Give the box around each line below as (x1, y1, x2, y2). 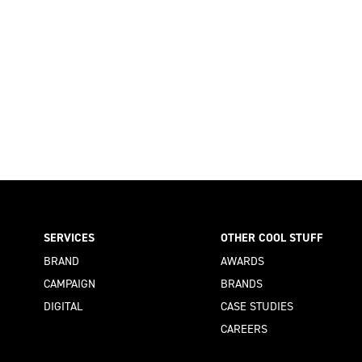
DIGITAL (44, 297, 82, 314)
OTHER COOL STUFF (221, 229, 324, 246)
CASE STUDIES (221, 297, 294, 314)
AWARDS (221, 252, 265, 269)
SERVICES (44, 229, 95, 246)
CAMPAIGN (44, 275, 95, 292)
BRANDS (221, 275, 263, 292)
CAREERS (221, 320, 268, 337)
